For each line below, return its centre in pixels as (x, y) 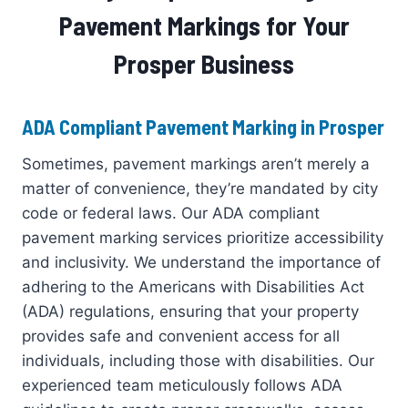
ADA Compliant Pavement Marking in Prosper (203, 126)
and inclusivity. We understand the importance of (201, 262)
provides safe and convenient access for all (181, 336)
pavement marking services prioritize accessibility (203, 237)
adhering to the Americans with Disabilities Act (193, 286)
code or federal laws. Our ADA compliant (171, 213)
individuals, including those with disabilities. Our (198, 360)
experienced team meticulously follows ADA (182, 385)
